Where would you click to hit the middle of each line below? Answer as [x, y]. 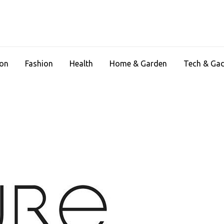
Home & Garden [138, 63]
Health [81, 63]
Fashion [39, 63]
